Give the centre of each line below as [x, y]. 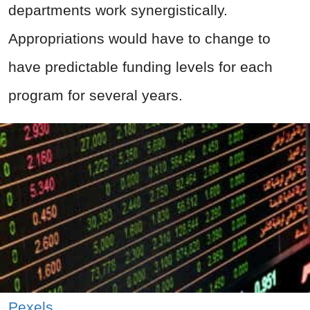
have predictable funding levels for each [140, 67]
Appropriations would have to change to [139, 39]
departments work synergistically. [118, 10]
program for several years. [95, 95]
